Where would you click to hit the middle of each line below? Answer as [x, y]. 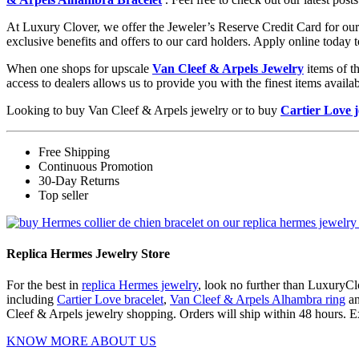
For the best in [44, 285]
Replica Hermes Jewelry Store [88, 253]
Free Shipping [74, 151]
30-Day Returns [79, 180]
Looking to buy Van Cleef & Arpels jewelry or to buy [143, 110]
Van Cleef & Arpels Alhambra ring [258, 300]
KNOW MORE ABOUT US [81, 341]
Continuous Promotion [96, 166]
